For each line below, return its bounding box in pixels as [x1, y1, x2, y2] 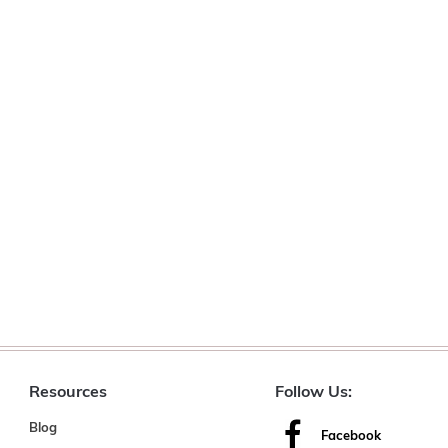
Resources [28, 384, 107, 401]
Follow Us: [274, 384, 352, 401]
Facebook [320, 430, 381, 444]
